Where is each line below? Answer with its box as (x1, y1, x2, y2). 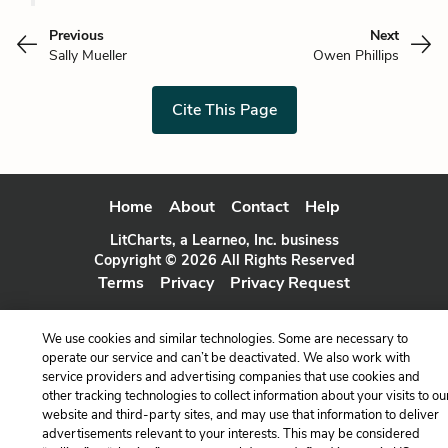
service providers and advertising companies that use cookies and (41, 368, 420, 386)
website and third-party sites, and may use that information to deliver (41, 406, 439, 424)
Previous (49, 25, 104, 45)
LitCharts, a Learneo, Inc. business (109, 229, 339, 250)
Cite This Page (171, 98, 277, 121)
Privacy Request (230, 271, 350, 294)
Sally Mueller (49, 45, 127, 65)
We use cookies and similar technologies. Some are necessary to (41, 330, 408, 348)
